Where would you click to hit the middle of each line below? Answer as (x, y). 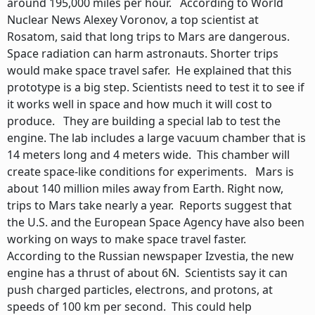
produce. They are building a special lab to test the (144, 121)
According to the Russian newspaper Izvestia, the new (150, 256)
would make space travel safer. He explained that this (149, 70)
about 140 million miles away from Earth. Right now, (145, 188)
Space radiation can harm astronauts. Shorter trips (143, 53)
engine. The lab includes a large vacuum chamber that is (156, 138)
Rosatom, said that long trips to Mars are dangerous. (148, 37)
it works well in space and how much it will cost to (140, 104)
